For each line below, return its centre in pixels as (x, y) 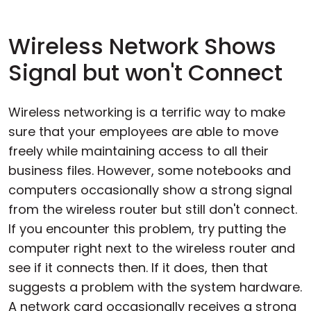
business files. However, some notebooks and (150, 170)
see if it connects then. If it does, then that (138, 267)
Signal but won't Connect (145, 72)
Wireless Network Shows (142, 46)
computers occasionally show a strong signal (150, 190)
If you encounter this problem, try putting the (147, 228)
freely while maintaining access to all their (138, 151)
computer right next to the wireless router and (152, 248)
